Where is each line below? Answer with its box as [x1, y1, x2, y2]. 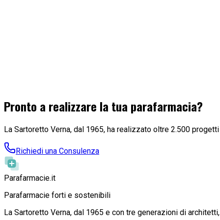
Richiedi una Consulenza [16, 146, 99, 156]
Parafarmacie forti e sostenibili [4, 191, 110, 200]
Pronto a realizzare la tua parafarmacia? [4, 97, 203, 115]
